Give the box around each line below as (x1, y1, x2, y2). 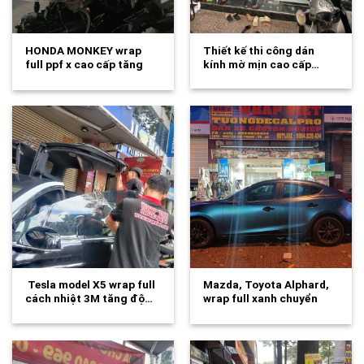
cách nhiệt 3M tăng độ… (25, 291, 154, 305)
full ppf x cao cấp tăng (25, 57, 144, 71)
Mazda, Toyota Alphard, (203, 277, 330, 291)
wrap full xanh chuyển (203, 291, 318, 305)
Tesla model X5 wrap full (25, 277, 158, 291)
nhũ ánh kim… (203, 305, 275, 318)
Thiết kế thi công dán (203, 43, 315, 57)
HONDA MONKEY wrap (25, 43, 142, 57)
